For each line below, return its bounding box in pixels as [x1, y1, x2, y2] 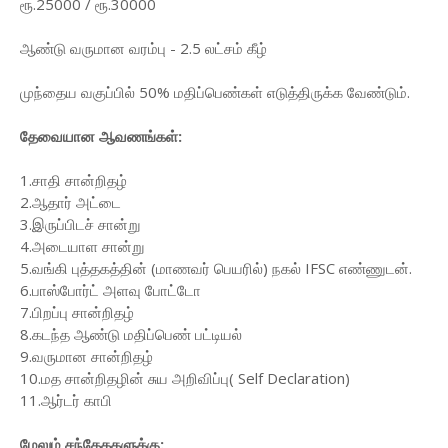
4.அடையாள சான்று [20, 236, 144, 257]
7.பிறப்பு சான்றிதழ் [20, 302, 138, 323]
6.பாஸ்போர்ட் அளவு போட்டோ [20, 280, 201, 301]
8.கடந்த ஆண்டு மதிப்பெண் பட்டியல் [20, 324, 242, 345]
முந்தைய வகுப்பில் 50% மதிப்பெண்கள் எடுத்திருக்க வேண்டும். [20, 82, 410, 103]
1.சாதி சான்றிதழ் [20, 170, 127, 191]
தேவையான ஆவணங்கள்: [20, 126, 182, 147]
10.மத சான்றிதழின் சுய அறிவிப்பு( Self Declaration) [20, 368, 350, 389]
